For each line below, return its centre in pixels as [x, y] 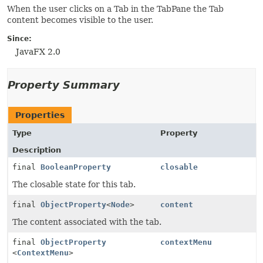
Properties [40, 115]
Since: [19, 39]
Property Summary [64, 85]
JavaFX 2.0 [38, 52]
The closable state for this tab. [74, 184]
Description [37, 150]
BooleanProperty [76, 167]
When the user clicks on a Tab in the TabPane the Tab [115, 9]
